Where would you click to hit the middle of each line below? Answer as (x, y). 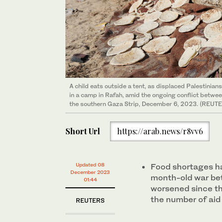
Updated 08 (90, 164)
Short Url (83, 131)
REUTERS (90, 200)
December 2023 (90, 172)
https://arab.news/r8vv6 (160, 131)
